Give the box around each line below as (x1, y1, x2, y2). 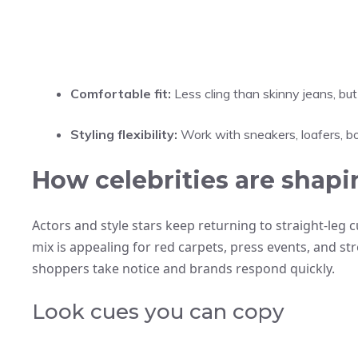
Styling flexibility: (70, 125, 177, 142)
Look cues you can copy (32, 298, 284, 324)
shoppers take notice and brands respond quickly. (32, 259, 335, 277)
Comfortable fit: (70, 85, 171, 101)
